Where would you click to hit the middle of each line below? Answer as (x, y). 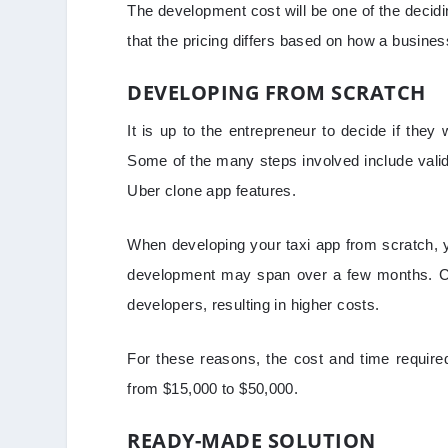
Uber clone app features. (214, 191)
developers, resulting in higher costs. (255, 305)
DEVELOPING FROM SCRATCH (276, 93)
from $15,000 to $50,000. (213, 389)
